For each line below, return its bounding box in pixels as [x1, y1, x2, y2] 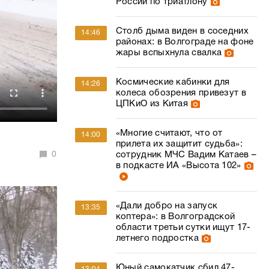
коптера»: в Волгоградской [115, 213, 235, 221]
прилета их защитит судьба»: [115, 140, 243, 148]
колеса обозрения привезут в [115, 89, 246, 97]
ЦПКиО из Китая [115, 100, 189, 108]
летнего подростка [115, 234, 199, 243]
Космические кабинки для [115, 78, 230, 86]
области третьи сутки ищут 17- [115, 223, 251, 232]
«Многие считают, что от [115, 129, 223, 138]
